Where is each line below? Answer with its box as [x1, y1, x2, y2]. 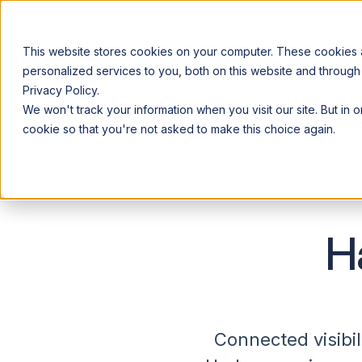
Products [263, 105, 313, 119]
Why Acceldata [162, 105, 246, 119]
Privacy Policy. [23, 83, 99, 97]
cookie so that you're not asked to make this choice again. [23, 122, 335, 136]
